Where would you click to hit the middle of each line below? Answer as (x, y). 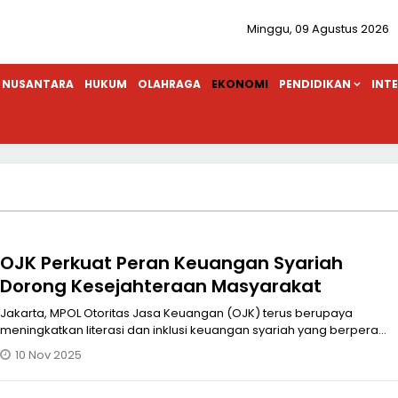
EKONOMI (240, 84)
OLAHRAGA (169, 84)
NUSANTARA (38, 84)
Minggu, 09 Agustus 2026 (318, 29)
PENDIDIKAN (315, 84)
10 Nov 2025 (49, 355)
